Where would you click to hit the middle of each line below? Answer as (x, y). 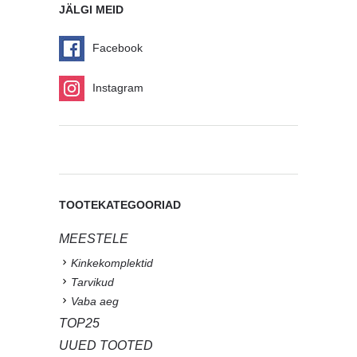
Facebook (118, 47)
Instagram (118, 87)
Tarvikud (92, 282)
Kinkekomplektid (112, 263)
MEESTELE (94, 238)
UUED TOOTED (106, 345)
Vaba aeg (95, 301)
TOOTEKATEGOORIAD (120, 204)
